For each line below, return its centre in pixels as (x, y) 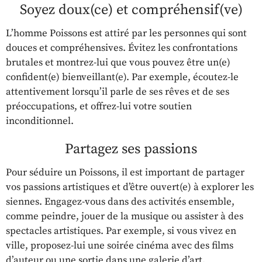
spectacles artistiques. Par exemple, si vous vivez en (121, 231)
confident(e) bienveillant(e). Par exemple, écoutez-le (122, 77)
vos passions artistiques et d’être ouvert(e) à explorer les (130, 187)
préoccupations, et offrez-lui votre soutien (99, 107)
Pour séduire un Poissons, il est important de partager (125, 173)
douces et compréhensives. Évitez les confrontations (122, 48)
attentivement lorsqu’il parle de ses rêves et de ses (118, 92)
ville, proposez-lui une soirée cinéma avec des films (120, 246)
